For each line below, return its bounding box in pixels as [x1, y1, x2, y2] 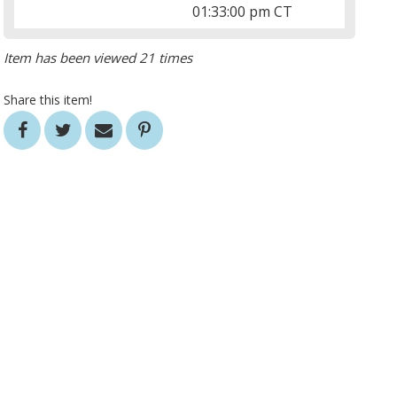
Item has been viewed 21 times [4, 49, 193, 67]
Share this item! [4, 91, 93, 109]
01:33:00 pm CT [192, 2, 293, 22]
